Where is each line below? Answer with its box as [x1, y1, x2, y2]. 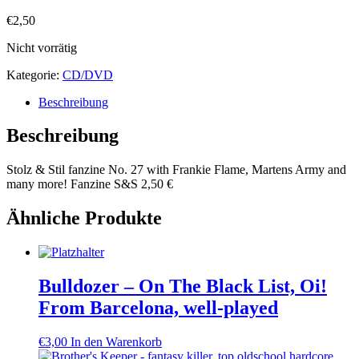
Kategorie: [6, 67, 63, 82]
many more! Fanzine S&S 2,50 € [6, 177, 173, 192]
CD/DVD [63, 67, 113, 82]
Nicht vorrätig [6, 40, 77, 54]
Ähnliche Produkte [6, 208, 162, 229]
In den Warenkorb [71, 334, 162, 349]
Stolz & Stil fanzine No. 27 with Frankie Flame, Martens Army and [6, 163, 346, 177]
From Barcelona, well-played [38, 297, 278, 319]
